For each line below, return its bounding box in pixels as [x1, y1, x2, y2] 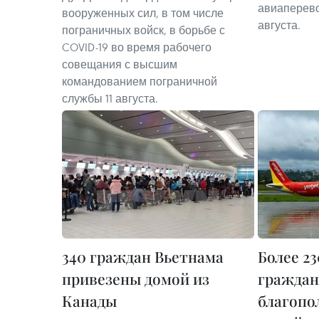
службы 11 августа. [62, 91, 158, 105]
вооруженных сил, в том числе [62, 6, 224, 20]
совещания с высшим [62, 57, 177, 71]
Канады [62, 291, 117, 310]
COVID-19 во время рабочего [62, 40, 211, 54]
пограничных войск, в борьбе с [62, 23, 225, 37]
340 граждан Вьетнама [62, 246, 224, 266]
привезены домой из [62, 268, 209, 288]
